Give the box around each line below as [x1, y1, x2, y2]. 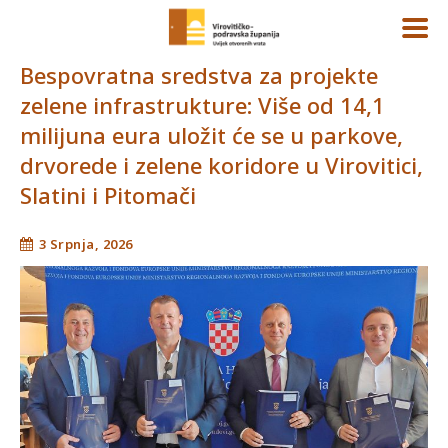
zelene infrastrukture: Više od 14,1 [20, 90, 385, 120]
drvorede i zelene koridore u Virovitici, [20, 150, 423, 180]
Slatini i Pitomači [20, 180, 196, 210]
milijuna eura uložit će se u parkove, [20, 120, 403, 150]
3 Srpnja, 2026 [38, 234, 133, 253]
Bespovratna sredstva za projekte [20, 60, 378, 90]
